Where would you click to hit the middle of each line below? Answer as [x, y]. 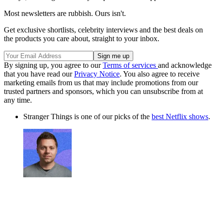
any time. [18, 100]
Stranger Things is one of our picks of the [87, 116]
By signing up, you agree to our [53, 65]
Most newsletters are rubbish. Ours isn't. [65, 13]
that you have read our [39, 74]
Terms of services [130, 65]
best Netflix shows [180, 116]
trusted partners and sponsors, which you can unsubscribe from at [103, 91]
